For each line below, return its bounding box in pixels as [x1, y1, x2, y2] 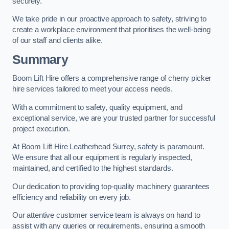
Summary [12, 52, 68, 66]
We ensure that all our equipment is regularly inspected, [12, 153, 192, 162]
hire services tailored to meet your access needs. [12, 85, 173, 94]
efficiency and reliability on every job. [12, 193, 131, 201]
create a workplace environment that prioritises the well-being [12, 26, 211, 34]
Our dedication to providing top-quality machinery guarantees [12, 182, 210, 191]
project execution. [12, 124, 70, 133]
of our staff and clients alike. [12, 36, 103, 45]
